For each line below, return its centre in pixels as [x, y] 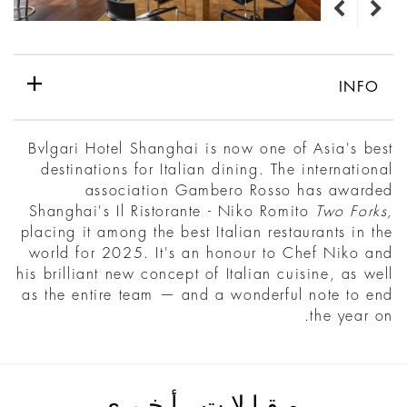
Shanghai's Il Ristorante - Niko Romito [172, 212]
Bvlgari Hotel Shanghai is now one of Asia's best [211, 149]
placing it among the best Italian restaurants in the [207, 233]
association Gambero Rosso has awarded [239, 191]
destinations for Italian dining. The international [217, 170]
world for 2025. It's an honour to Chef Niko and [211, 254]
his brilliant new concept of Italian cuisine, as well [205, 275]
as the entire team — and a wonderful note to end [208, 296]
